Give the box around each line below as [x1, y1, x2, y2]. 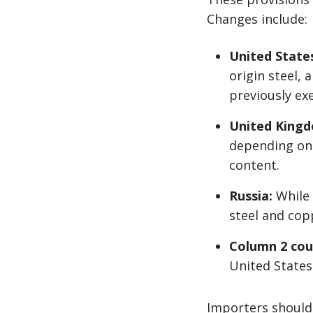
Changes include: [207, 10, 307, 28]
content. [229, 156, 279, 174]
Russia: [229, 187, 272, 205]
